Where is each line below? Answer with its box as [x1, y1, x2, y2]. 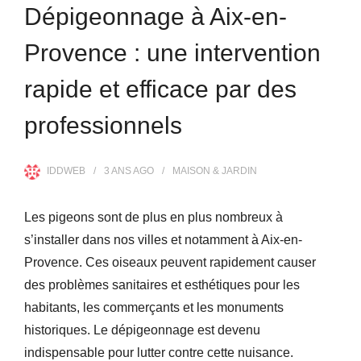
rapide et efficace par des [24, 75, 297, 102]
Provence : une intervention [24, 39, 321, 66]
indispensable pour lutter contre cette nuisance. [24, 345, 293, 359]
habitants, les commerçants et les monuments [24, 300, 284, 314]
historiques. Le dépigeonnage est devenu [24, 322, 260, 337]
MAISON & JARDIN [172, 164, 257, 176]
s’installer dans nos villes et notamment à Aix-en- [24, 232, 302, 247]
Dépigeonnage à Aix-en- [24, 2, 287, 30]
